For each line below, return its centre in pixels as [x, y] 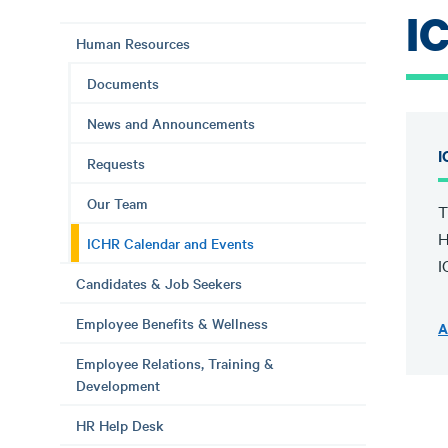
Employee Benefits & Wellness [172, 323]
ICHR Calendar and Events [170, 243]
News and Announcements [171, 123]
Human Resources [133, 43]
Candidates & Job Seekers [159, 283]
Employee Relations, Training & [175, 363]
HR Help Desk [120, 425]
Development [118, 385]
